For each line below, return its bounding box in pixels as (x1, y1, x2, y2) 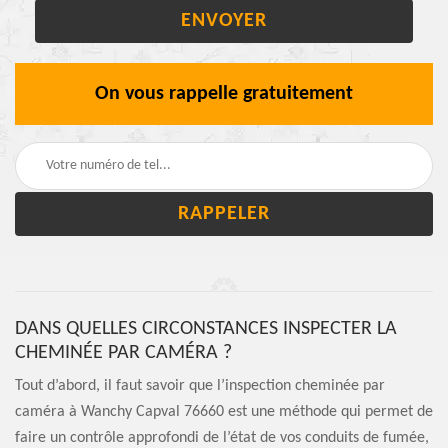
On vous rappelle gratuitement (95, 83, 353, 104)
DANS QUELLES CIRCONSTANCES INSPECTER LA (15, 318, 397, 339)
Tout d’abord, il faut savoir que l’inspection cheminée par (15, 377, 385, 394)
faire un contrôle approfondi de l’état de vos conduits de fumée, (15, 429, 429, 446)
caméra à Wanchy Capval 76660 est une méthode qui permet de (15, 403, 433, 420)
